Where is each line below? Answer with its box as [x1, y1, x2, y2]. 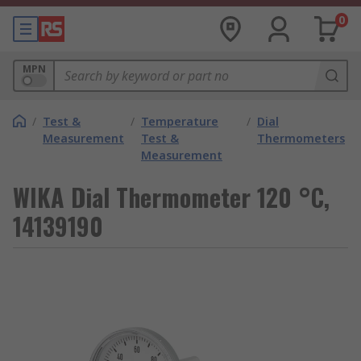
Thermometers [257, 131, 345, 146]
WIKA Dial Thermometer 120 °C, [13, 179, 330, 215]
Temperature [141, 114, 218, 129]
